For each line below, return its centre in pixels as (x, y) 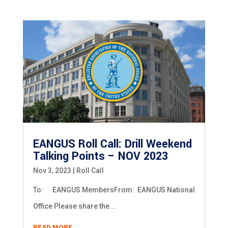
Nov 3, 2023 (52, 171)
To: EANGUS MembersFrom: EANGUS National (114, 190)
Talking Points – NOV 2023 (100, 156)
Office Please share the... (74, 206)
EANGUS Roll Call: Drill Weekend (112, 144)
